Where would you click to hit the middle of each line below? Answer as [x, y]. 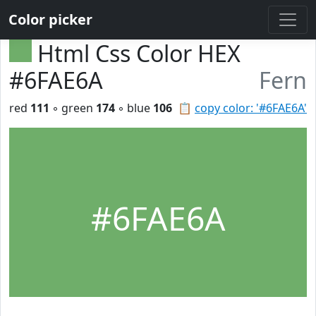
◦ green [73, 108]
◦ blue [134, 108]
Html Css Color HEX [139, 53]
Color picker [50, 19]
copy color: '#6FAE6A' [251, 108]
